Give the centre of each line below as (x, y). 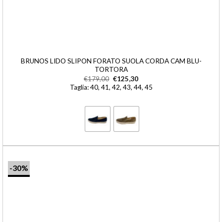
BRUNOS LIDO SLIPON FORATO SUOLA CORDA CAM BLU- (111, 61)
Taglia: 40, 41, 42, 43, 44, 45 (111, 87)
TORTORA (111, 70)
